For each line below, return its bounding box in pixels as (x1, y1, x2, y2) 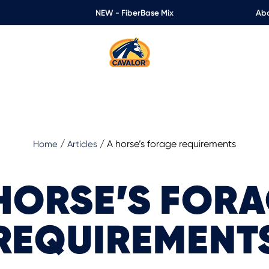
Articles (67, 139, 97, 150)
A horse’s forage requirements (107, 138, 236, 150)
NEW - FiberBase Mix (95, 8, 174, 18)
